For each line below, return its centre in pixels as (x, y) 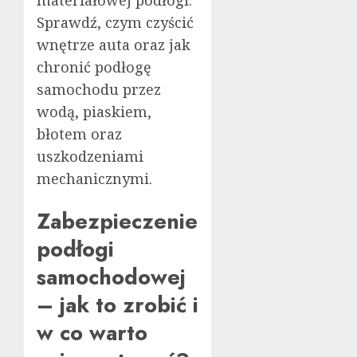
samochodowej (111, 277)
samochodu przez (99, 89)
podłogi (75, 249)
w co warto (92, 333)
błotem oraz (79, 133)
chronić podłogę (94, 67)
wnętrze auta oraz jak (114, 44)
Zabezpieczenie (117, 222)
